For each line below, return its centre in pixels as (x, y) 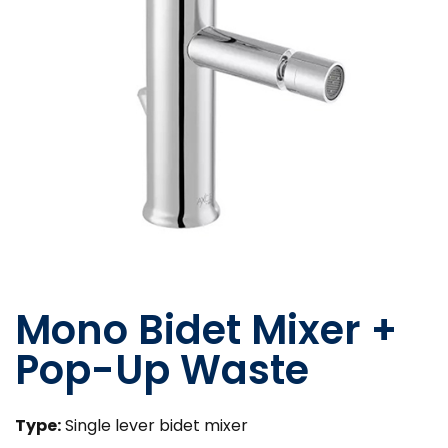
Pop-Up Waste (162, 369)
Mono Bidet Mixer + (206, 329)
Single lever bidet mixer (154, 425)
